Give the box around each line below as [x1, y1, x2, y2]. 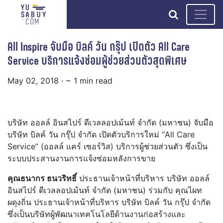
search [178, 8, 209, 20]
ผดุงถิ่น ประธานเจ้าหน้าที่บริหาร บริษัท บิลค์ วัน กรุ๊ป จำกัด [7, 197, 211, 208]
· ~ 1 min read [61, 76, 112, 86]
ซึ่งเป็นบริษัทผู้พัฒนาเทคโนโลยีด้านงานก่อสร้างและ [7, 209, 186, 220]
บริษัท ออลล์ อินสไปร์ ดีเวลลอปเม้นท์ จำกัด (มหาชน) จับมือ [7, 117, 214, 128]
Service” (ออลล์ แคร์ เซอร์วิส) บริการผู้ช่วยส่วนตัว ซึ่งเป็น [7, 141, 208, 152]
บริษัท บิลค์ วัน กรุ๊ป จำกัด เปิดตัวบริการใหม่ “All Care [7, 129, 195, 140]
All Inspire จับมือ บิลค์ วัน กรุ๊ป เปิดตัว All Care [7, 38, 190, 55]
